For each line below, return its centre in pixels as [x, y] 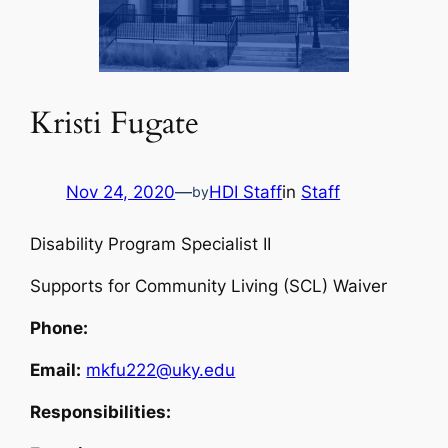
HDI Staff [246, 191]
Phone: [59, 327]
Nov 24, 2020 [121, 191]
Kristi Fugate [115, 123]
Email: [56, 369]
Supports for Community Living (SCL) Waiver [209, 285]
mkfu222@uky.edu [161, 369]
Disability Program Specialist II [151, 243]
